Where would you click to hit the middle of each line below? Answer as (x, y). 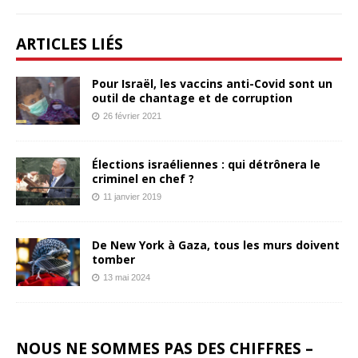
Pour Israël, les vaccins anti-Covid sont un (212, 83)
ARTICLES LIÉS (70, 43)
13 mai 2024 (127, 277)
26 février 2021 (132, 115)
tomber (113, 259)
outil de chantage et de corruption (192, 97)
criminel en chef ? (143, 178)
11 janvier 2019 (132, 196)
